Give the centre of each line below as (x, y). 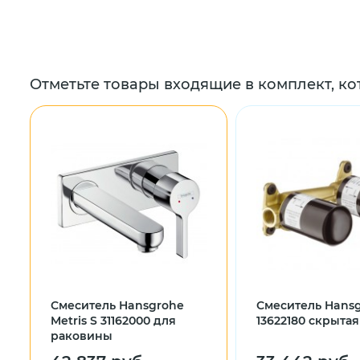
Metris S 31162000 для (113, 321)
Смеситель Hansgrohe (117, 305)
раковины (82, 336)
